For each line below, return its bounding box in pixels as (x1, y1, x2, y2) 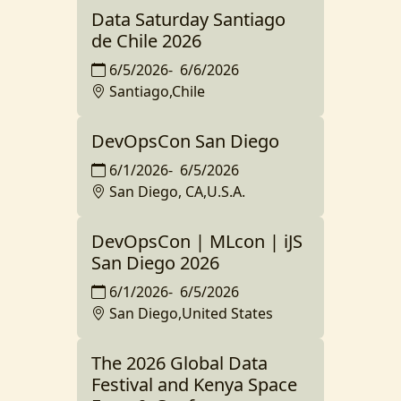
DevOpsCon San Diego (91, 129, 279, 153)
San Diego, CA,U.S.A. (109, 182, 245, 201)
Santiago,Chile (109, 81, 205, 101)
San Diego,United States (109, 303, 273, 323)
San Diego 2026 (91, 251, 219, 275)
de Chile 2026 (91, 29, 201, 53)
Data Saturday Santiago (91, 7, 286, 31)
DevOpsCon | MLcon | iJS (91, 229, 303, 253)
